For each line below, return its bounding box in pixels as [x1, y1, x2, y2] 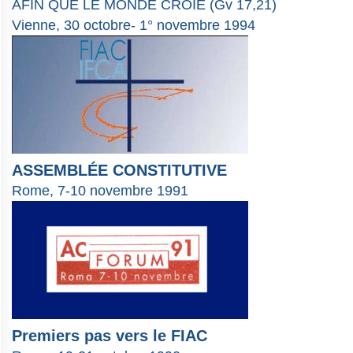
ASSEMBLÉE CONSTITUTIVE [12, 162, 227, 180]
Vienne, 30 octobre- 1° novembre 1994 [12, 17, 255, 34]
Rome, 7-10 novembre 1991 [12, 183, 188, 199]
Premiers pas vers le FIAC [12, 327, 207, 345]
